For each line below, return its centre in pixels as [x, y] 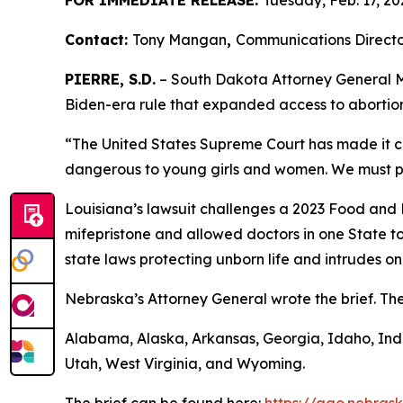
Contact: [99, 40]
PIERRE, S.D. [110, 80]
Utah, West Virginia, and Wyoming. [185, 364]
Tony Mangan [179, 40]
